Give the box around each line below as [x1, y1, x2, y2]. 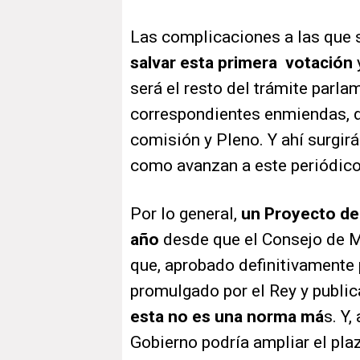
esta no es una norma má [130, 307, 324, 327]
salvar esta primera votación [130, 53, 357, 73]
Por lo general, [130, 204, 241, 224]
